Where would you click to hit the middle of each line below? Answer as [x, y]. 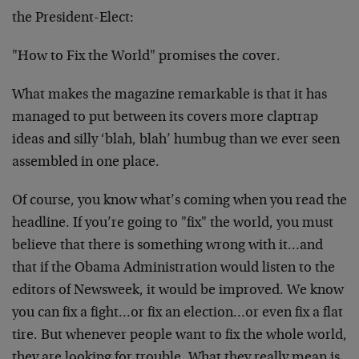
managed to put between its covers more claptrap [165, 118]
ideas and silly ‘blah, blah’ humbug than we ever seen [176, 140]
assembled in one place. [86, 163]
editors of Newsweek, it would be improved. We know [178, 291]
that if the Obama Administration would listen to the [173, 268]
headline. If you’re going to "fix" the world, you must [173, 224]
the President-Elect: [73, 18]
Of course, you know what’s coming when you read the [179, 201]
